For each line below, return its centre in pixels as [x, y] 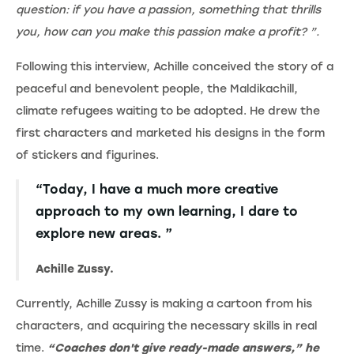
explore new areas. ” [104, 233]
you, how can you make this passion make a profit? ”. [168, 32]
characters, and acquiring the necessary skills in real [166, 326]
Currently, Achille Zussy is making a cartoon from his [164, 303]
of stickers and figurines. [87, 155]
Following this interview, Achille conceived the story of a [175, 66]
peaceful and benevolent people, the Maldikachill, [157, 88]
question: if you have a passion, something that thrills [168, 9]
